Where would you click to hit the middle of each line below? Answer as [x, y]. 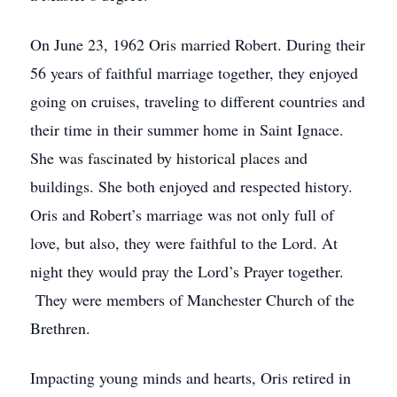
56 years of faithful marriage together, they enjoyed [194, 73]
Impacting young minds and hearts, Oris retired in [191, 378]
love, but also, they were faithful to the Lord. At [184, 243]
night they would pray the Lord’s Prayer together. [187, 271]
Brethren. [60, 328]
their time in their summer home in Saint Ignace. [187, 129]
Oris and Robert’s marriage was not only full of [182, 214]
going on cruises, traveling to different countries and [198, 101]
